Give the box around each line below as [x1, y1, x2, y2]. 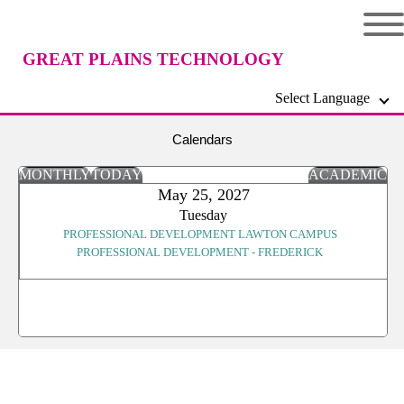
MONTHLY [19, 167, 91, 182]
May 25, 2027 [157, 186, 250, 204]
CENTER [116, 115, 190, 133]
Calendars [171, 132, 233, 147]
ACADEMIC [308, 167, 387, 182]
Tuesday [179, 207, 227, 223]
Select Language [275, 90, 381, 106]
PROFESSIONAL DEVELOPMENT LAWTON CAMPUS [62, 227, 337, 241]
